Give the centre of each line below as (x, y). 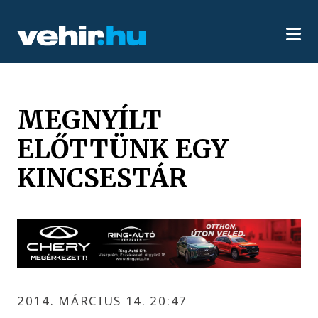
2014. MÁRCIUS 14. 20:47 (102, 300)
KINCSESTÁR (103, 178)
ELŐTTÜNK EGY (123, 149)
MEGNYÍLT (90, 120)
